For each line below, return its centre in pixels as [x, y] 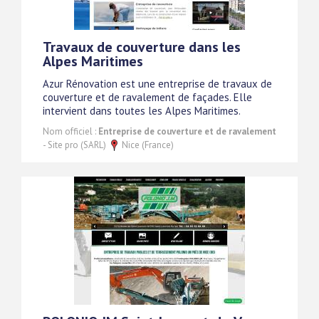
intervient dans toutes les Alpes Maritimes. [142, 110]
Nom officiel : [70, 131]
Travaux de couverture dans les [142, 47]
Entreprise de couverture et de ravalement [187, 131]
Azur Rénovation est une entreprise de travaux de [157, 83]
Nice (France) [147, 145]
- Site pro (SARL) [75, 145]
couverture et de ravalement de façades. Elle [147, 97]
